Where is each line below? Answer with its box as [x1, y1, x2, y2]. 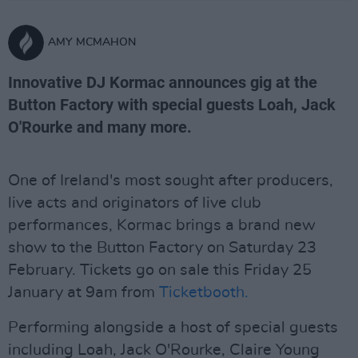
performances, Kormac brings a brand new [8, 217, 316, 233]
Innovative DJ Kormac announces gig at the [8, 73, 317, 92]
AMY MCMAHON [48, 37, 136, 48]
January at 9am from [8, 284, 159, 300]
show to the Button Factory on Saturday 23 [8, 240, 316, 256]
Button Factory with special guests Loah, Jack [8, 95, 336, 114]
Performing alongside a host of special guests [8, 320, 338, 336]
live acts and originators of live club [8, 195, 261, 211]
